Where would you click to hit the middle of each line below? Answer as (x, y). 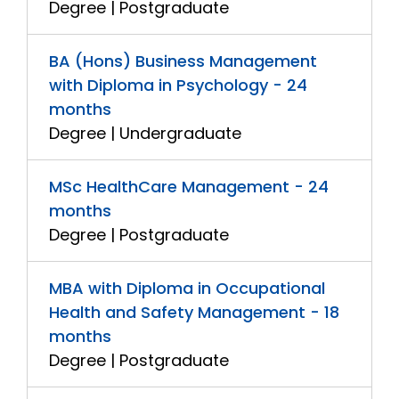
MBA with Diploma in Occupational (187, 288)
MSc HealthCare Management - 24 (189, 187)
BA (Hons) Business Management (183, 61)
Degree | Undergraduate (145, 133)
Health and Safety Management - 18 (194, 312)
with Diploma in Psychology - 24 (178, 85)
